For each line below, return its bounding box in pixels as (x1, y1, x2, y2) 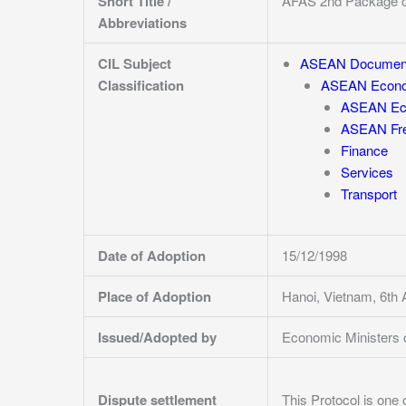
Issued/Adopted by (98, 327, 217, 347)
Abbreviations (98, 13, 187, 33)
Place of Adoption (98, 286, 211, 306)
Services (341, 162, 393, 181)
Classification (98, 75, 184, 95)
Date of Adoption (98, 246, 206, 266)
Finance (341, 140, 388, 159)
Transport (341, 184, 397, 203)
